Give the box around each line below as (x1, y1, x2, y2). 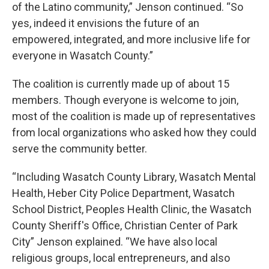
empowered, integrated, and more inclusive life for (12, 32, 250, 46)
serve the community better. (12, 142, 147, 155)
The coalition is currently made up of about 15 (12, 77, 229, 90)
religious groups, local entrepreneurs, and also (12, 251, 230, 264)
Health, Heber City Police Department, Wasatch (12, 186, 235, 199)
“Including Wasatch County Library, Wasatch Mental (12, 170, 256, 183)
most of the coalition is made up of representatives (12, 109, 256, 122)
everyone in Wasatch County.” (12, 49, 153, 62)
